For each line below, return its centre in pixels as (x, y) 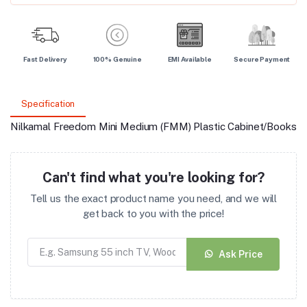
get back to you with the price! (153, 213)
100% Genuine (117, 59)
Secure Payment (262, 59)
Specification (48, 104)
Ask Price (241, 254)
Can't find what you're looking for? (153, 177)
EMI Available (189, 59)
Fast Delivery (45, 59)
